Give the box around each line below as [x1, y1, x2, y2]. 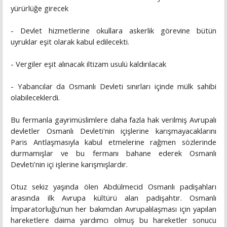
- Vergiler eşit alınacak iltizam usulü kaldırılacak [11, 59, 166, 69]
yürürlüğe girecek [11, 3, 68, 14]
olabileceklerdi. [11, 92, 60, 103]
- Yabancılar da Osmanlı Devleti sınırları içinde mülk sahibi [11, 81, 216, 92]
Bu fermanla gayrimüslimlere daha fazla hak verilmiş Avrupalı [11, 115, 216, 125]
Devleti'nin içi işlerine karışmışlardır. [11, 159, 128, 170]
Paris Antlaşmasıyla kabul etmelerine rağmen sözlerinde [11, 137, 216, 147]
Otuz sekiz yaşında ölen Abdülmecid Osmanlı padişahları [11, 181, 216, 192]
